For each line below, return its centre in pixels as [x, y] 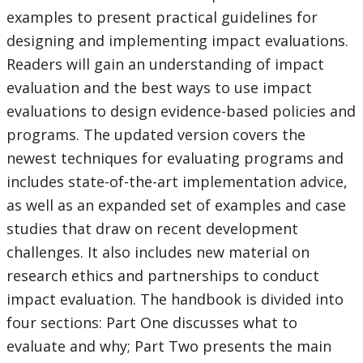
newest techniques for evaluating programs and [175, 158]
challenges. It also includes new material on [158, 252]
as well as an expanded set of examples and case [176, 205]
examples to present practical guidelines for [162, 17]
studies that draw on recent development [152, 229]
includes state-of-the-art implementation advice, [177, 182]
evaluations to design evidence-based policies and [181, 111]
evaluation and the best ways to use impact [159, 88]
